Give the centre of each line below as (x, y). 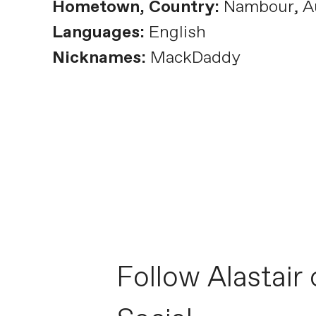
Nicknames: (99, 57)
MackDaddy (193, 57)
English (175, 32)
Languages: (98, 32)
